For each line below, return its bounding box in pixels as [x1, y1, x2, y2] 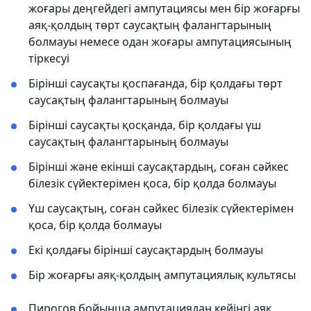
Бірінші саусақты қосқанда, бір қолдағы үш [28, 117, 261, 133]
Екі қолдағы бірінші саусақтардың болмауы [28, 242, 263, 258]
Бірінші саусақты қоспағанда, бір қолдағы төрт [28, 76, 283, 91]
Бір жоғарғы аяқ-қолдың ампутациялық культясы [28, 267, 296, 283]
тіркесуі [28, 51, 69, 66]
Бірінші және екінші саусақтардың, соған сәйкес [28, 159, 289, 174]
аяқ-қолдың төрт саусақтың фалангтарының [28, 17, 271, 33]
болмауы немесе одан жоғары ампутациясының [28, 34, 292, 49]
